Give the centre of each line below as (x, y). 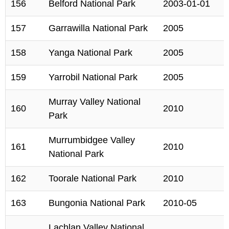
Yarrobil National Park (93, 77)
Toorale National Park (93, 178)
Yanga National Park (90, 53)
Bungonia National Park (97, 203)
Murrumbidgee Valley (92, 140)
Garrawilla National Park (98, 28)
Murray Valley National (95, 102)
